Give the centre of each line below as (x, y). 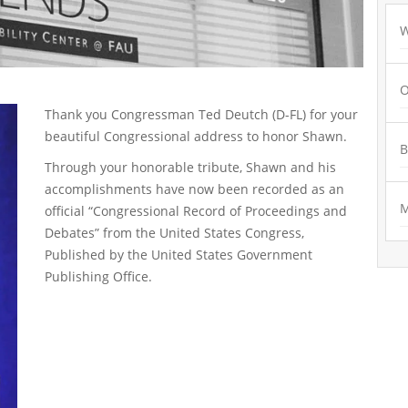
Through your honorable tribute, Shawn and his (190, 167)
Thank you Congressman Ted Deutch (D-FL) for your (201, 114)
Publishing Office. (98, 276)
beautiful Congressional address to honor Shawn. (196, 136)
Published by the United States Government (178, 254)
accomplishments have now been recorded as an (194, 189)
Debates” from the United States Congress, (174, 232)
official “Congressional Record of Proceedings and (196, 210)
